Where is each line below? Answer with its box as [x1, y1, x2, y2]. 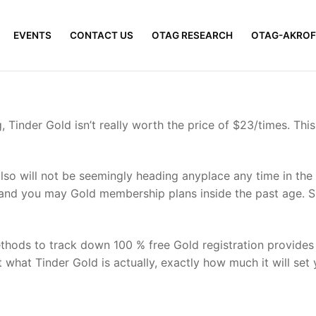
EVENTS [13, 29, 51, 41]
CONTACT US [70, 29, 133, 41]
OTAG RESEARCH [152, 29, 233, 41]
